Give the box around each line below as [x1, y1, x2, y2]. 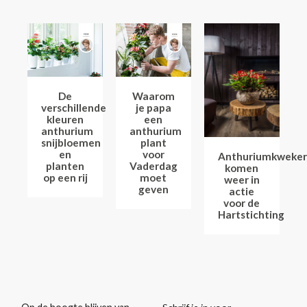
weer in [223, 173, 260, 186]
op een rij [42, 171, 88, 184]
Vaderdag [129, 159, 177, 172]
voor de [223, 196, 260, 209]
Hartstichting [217, 208, 284, 221]
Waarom [132, 89, 175, 102]
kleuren [47, 112, 84, 125]
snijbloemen [41, 136, 101, 149]
